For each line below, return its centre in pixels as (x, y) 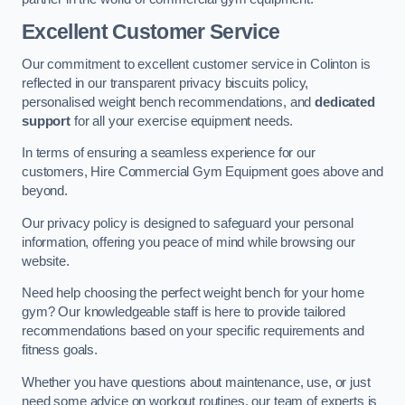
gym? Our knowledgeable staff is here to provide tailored (184, 312)
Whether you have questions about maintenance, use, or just (196, 382)
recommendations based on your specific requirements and (193, 331)
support (46, 121)
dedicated (345, 102)
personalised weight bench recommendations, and (169, 102)
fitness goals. (60, 350)
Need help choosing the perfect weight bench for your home (193, 293)
